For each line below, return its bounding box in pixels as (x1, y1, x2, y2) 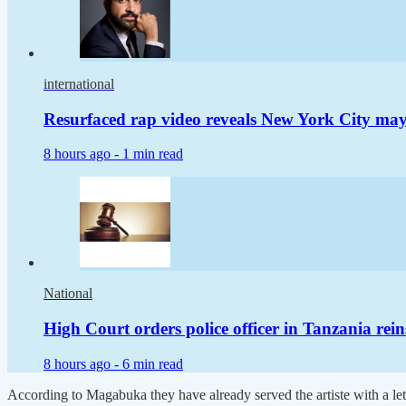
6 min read (122, 355, 183, 372)
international (43, 75, 114, 92)
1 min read (122, 146, 183, 162)
